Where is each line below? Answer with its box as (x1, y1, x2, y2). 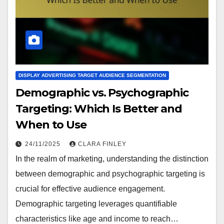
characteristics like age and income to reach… (15, 214, 178, 223)
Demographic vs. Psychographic (15, 85, 189, 99)
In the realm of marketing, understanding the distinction (15, 154, 208, 163)
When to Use (15, 117, 86, 131)
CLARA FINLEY (78, 140, 126, 147)
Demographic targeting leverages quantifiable (15, 199, 177, 208)
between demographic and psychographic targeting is (15, 169, 205, 178)
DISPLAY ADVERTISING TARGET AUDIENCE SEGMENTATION (18, 72, 166, 78)
